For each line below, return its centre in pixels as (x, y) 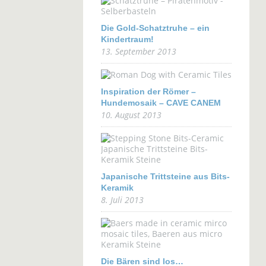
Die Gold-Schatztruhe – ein (155, 28)
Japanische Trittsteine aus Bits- (165, 176)
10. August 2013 (131, 115)
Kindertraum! (127, 39)
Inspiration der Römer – (148, 91)
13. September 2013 (138, 51)
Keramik (117, 188)
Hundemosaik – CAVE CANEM (161, 103)
